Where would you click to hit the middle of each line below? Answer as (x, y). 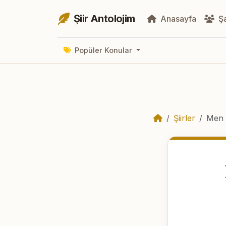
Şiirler (184, 118)
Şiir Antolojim (104, 19)
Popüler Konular (103, 50)
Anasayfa (177, 19)
